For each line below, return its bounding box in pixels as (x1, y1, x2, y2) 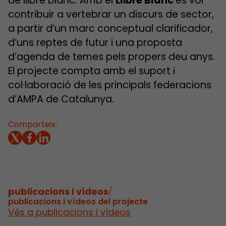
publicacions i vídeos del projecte (8, 195, 148, 207)
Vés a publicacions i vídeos (8, 205, 131, 218)
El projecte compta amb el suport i (8, 64, 175, 78)
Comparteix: (8, 118, 57, 130)
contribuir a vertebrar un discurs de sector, (8, 7, 214, 21)
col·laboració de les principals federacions (8, 78, 211, 92)
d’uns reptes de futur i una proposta (8, 35, 182, 49)
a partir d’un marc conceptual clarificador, (8, 21, 213, 35)
